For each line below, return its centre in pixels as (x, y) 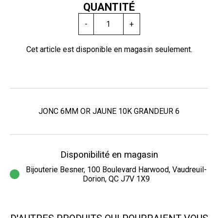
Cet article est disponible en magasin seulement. (109, 49)
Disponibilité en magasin (109, 154)
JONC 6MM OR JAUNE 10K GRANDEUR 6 (109, 111)
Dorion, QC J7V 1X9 (116, 179)
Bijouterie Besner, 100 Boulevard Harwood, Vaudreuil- (116, 169)
